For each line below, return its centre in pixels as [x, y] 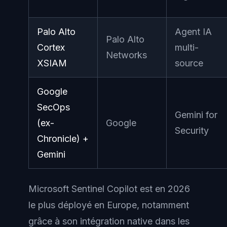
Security [192, 130]
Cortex [51, 47]
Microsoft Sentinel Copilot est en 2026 [109, 189]
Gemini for [196, 115]
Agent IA [193, 32]
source [189, 63]
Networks [126, 55]
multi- [187, 47]
